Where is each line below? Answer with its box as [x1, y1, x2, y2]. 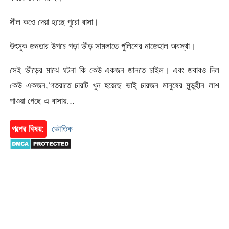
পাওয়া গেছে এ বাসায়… [10, 96, 76, 106]
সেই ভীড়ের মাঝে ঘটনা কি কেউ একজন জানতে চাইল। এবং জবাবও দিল [10, 65, 219, 76]
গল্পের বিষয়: [12, 123, 45, 134]
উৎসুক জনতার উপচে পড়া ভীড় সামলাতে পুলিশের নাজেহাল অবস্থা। [10, 41, 196, 52]
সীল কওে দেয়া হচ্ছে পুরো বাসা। [10, 16, 99, 27]
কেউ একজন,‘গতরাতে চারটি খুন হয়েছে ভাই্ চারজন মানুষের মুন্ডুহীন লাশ [10, 80, 219, 91]
